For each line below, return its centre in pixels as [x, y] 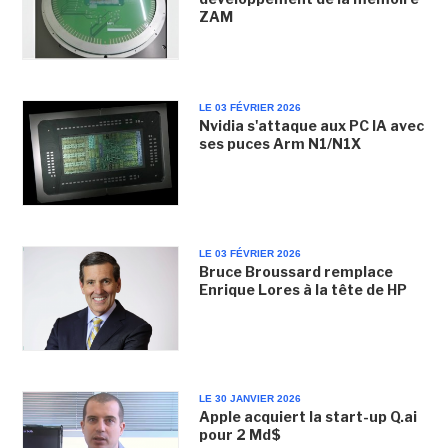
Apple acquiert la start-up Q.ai [307, 416]
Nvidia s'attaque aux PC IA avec [311, 126]
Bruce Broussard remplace [295, 271]
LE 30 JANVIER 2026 [249, 398]
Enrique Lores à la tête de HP [304, 289]
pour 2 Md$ [239, 434]
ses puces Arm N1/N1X [281, 144]
